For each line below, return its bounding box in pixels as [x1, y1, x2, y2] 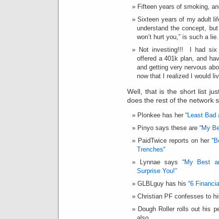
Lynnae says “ [139, 158, 184, 166]
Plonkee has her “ [137, 111, 187, 119]
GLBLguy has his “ [137, 179, 190, 187]
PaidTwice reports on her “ [138, 136, 214, 144]
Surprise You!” [137, 167, 177, 175]
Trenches [137, 145, 163, 153]
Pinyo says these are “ [137, 124, 201, 131]
